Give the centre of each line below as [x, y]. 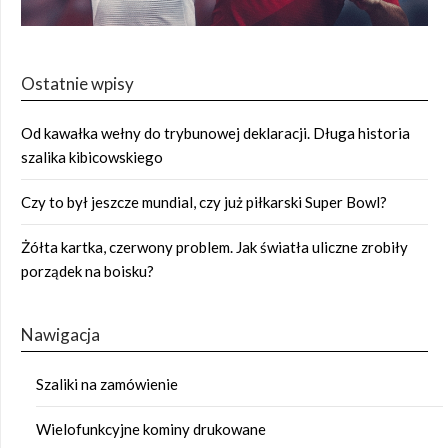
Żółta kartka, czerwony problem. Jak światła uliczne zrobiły [214, 247]
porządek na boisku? [87, 271]
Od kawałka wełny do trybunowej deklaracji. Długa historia [215, 133]
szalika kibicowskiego [92, 157]
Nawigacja [60, 335]
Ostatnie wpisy [77, 84]
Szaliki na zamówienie [107, 384]
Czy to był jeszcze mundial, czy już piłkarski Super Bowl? [204, 202]
